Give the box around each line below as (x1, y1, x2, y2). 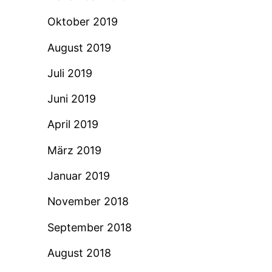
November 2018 (47, 195, 129, 208)
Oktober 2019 (47, 15, 118, 29)
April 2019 (47, 118, 98, 131)
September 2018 (47, 220, 132, 234)
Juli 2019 (47, 66, 92, 80)
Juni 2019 (47, 92, 96, 106)
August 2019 (47, 41, 111, 54)
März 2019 (47, 143, 101, 157)
